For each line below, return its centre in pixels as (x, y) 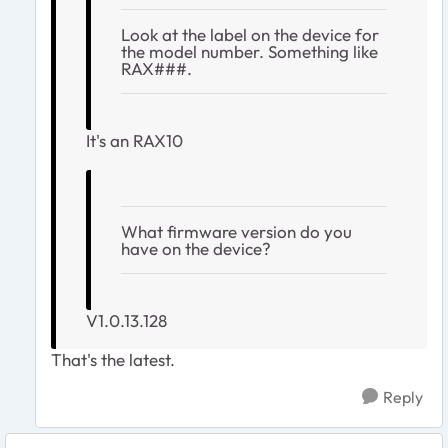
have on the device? (196, 248)
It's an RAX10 (134, 140)
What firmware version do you (236, 231)
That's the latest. (113, 359)
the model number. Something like (249, 51)
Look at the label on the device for (250, 34)
